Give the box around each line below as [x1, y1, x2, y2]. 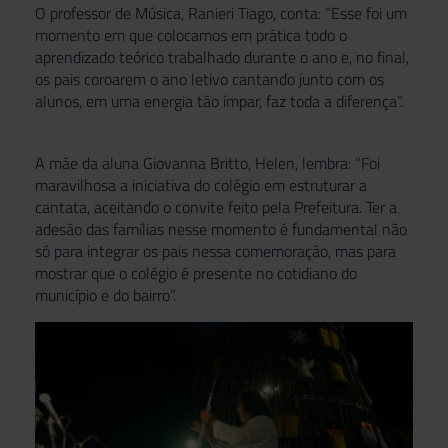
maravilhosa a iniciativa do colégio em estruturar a [35, 172, 367, 197]
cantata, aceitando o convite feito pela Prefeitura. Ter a [35, 194, 397, 219]
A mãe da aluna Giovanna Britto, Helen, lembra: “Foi [35, 150, 380, 175]
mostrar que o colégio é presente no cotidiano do [35, 260, 357, 285]
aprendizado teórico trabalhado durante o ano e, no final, [35, 44, 409, 69]
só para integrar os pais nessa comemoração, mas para [35, 238, 396, 263]
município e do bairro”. [35, 282, 176, 307]
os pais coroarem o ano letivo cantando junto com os [35, 66, 384, 91]
